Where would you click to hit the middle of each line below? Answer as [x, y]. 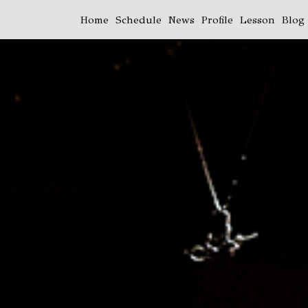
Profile [217, 20]
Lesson [257, 20]
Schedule [139, 20]
